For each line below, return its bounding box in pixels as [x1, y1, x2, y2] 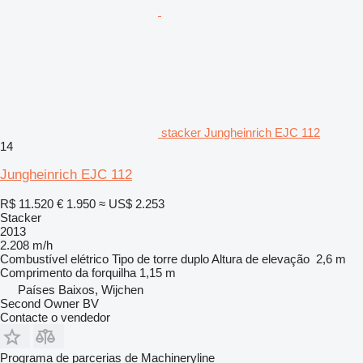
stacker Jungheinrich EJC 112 [161, 125, 320, 139]
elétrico [70, 251, 109, 266]
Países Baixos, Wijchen [18, 282, 143, 297]
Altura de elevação [211, 251, 310, 266]
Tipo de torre [112, 251, 177, 266]
